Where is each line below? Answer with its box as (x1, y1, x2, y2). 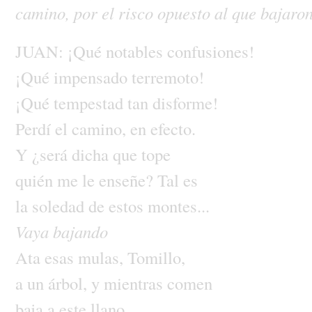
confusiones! (166, 39, 254, 63)
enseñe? (98, 168, 157, 192)
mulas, (77, 245, 127, 269)
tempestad (53, 91, 127, 114)
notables (105, 39, 167, 63)
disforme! (152, 91, 218, 114)
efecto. (150, 116, 196, 140)
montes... (147, 194, 210, 217)
